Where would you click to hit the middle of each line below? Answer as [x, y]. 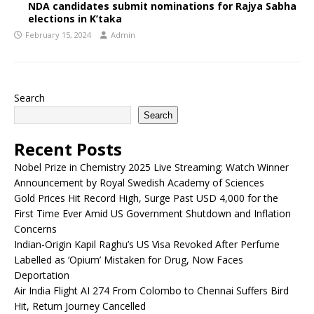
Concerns [35, 229]
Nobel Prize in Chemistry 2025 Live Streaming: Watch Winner [151, 167]
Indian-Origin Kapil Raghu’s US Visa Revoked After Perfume [147, 244]
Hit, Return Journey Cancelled [80, 306]
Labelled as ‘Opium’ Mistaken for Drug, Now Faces [129, 260]
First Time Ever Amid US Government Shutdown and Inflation [152, 213]
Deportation [42, 275]
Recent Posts [68, 149]
